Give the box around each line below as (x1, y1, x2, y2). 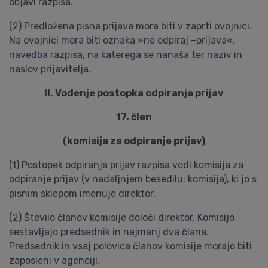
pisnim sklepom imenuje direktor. (9, 188, 156, 199)
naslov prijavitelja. (9, 63, 91, 75)
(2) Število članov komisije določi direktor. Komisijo (9, 212, 234, 223)
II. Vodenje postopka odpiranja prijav (44, 87, 224, 99)
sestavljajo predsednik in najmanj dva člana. (9, 226, 209, 237)
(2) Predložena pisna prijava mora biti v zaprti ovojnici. (9, 20, 252, 32)
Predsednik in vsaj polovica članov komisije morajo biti (9, 240, 252, 252)
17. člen (116, 111, 152, 123)
